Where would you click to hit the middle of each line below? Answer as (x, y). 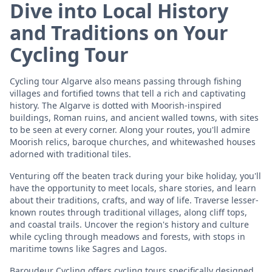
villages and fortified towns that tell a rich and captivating (128, 93)
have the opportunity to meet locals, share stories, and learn (133, 188)
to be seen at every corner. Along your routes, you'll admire (130, 129)
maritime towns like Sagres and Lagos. (88, 248)
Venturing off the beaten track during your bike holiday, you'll (135, 175)
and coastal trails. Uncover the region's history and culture (129, 224)
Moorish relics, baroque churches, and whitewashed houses (133, 141)
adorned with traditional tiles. (70, 154)
